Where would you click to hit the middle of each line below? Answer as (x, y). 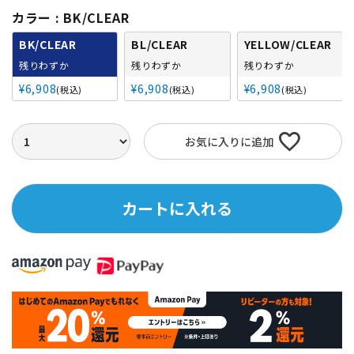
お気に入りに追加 (229, 142)
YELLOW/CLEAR (288, 45)
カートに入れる (177, 209)
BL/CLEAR (160, 45)
